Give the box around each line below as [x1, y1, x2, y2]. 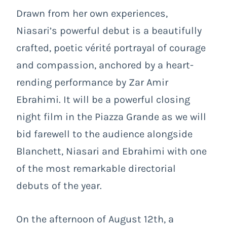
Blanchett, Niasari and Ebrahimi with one [16, 145, 207, 157]
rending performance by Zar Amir [16, 76, 168, 88]
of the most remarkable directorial [16, 162, 176, 174]
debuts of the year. [16, 179, 102, 192]
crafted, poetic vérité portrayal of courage [16, 42, 206, 54]
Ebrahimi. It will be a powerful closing [16, 93, 190, 105]
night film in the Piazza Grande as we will [16, 110, 206, 123]
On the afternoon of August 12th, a [16, 213, 174, 225]
